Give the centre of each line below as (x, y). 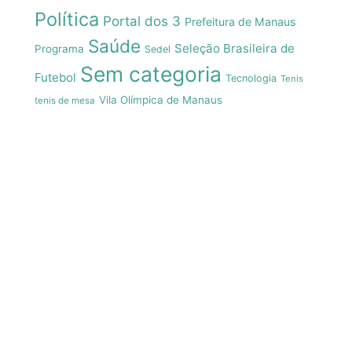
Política (67, 19)
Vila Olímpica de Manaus (161, 99)
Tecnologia (251, 78)
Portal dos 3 (142, 21)
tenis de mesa (65, 100)
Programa (59, 48)
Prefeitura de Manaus (240, 21)
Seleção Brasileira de (235, 48)
